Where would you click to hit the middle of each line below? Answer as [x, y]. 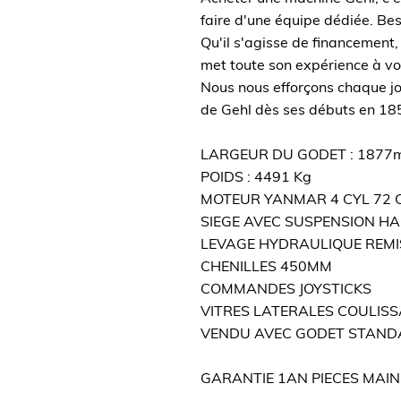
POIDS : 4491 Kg [256, 178]
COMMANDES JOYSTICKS [286, 290]
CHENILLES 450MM [266, 268]
